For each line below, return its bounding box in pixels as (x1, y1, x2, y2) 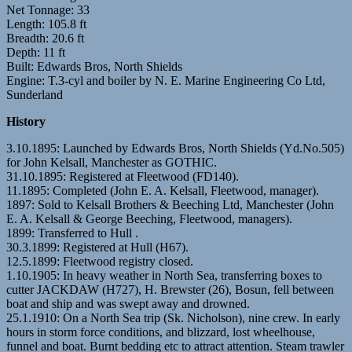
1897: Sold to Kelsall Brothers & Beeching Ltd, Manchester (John (6, 197, 334, 211)
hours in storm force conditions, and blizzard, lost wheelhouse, (6, 324, 315, 339)
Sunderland (6, 87, 63, 101)
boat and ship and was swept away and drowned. (6, 296, 250, 310)
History (6, 114, 46, 128)
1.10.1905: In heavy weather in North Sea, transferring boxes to (6, 268, 322, 282)
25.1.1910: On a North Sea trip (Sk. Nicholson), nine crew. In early (6, 310, 340, 324)
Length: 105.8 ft (6, 16, 86, 31)
